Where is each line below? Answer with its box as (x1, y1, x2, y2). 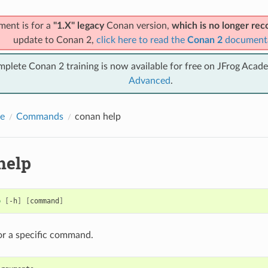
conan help (74, 111, 121, 121)
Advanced (129, 75, 170, 86)
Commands (16, 111, 63, 121)
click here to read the (96, 35, 187, 45)
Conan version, (103, 20, 172, 31)
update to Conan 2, (13, 35, 96, 45)
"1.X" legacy (53, 20, 104, 31)
